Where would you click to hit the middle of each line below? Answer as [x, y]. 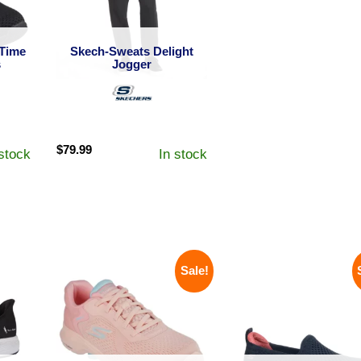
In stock [183, 154]
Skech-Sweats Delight [132, 51]
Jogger [132, 64]
